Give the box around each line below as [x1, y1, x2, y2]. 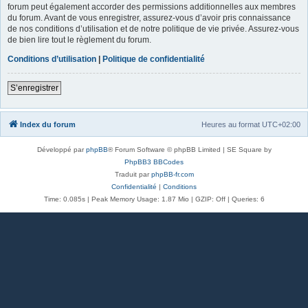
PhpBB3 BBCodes [124, 157, 184, 166]
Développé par [36, 145, 86, 153]
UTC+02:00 [262, 120, 300, 129]
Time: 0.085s [43, 195, 85, 203]
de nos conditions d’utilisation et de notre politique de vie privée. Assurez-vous [8, 23, 299, 34]
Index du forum [20, 120, 76, 129]
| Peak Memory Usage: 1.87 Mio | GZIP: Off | [85, 195, 232, 203]
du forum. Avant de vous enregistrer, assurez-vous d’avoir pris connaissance [8, 12, 291, 23]
